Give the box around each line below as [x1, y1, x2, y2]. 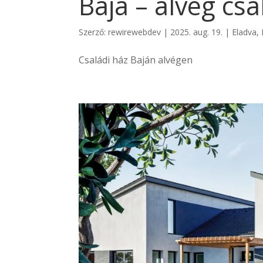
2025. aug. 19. [170, 26, 223, 38]
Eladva [232, 26, 257, 38]
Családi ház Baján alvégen [79, 53, 193, 67]
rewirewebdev [108, 26, 161, 38]
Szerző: [79, 26, 109, 38]
